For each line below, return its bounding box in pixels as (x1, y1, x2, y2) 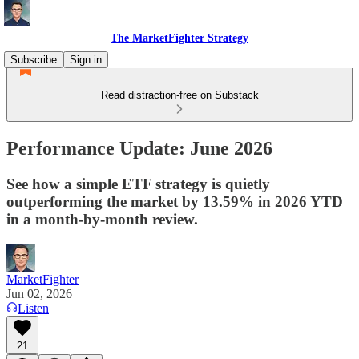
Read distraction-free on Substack (100, 89, 259, 101)
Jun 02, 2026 (6, 286, 72, 301)
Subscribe (10, 54, 57, 66)
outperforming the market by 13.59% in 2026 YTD (6, 192, 343, 210)
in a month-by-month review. (6, 210, 198, 228)
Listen (18, 301, 49, 315)
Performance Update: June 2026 (6, 137, 272, 159)
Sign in (70, 54, 102, 66)
